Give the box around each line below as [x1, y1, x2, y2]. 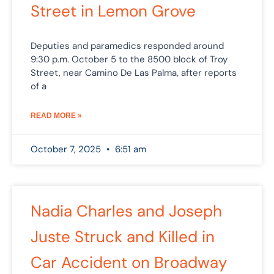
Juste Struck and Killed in [31, 226, 215, 247]
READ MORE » [31, 111, 82, 120]
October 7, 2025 [31, 143, 103, 155]
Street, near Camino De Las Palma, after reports [31, 66, 237, 79]
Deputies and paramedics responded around [31, 39, 224, 52]
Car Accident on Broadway [31, 251, 227, 273]
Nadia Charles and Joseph [31, 200, 222, 221]
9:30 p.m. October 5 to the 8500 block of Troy [31, 53, 228, 65]
